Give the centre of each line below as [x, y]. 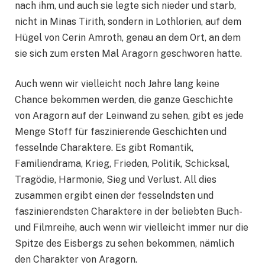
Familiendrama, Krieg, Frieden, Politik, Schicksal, [122, 164]
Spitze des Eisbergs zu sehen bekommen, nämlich [125, 244]
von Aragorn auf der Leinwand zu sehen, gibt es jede [129, 116]
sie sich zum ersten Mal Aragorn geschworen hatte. [128, 53]
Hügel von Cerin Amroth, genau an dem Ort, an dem [128, 37]
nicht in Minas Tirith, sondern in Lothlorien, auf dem [128, 21]
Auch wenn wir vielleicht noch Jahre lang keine [117, 84]
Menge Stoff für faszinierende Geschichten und [121, 132]
